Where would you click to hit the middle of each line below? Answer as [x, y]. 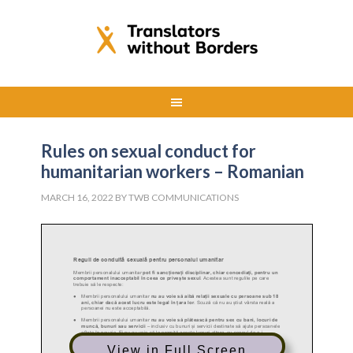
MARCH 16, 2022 [78, 197]
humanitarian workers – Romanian [173, 171]
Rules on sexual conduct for [149, 151]
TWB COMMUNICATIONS [184, 197]
